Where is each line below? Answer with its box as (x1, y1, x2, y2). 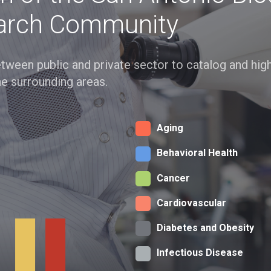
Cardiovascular (157, 197, 226, 209)
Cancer (157, 172, 190, 184)
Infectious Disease (157, 247, 243, 259)
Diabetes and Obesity (157, 222, 254, 234)
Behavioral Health (157, 147, 238, 159)
